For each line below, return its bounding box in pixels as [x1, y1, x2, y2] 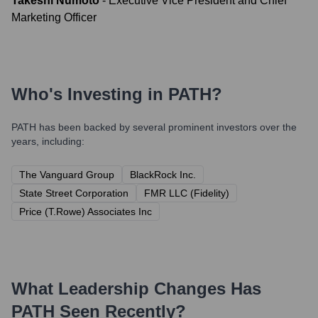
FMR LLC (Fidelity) [144, 187, 229, 199]
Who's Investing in [11, 84, 168, 104]
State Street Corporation [19, 187, 128, 199]
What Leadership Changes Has [11, 279, 261, 298]
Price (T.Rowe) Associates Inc [19, 206, 152, 217]
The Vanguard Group [19, 169, 114, 180]
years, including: [11, 136, 84, 147]
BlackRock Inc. [130, 169, 196, 180]
